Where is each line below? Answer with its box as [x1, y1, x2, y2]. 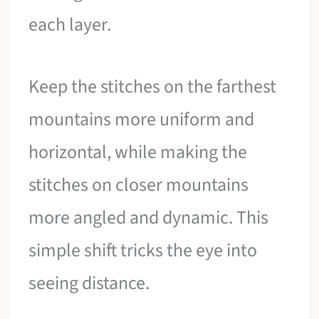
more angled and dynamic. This [28, 204, 269, 231]
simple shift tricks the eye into [28, 237, 258, 264]
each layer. [28, 11, 112, 38]
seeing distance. [28, 270, 150, 297]
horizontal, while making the [28, 139, 248, 166]
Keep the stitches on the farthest [28, 73, 277, 100]
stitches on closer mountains [28, 172, 249, 199]
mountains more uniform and [28, 106, 255, 133]
